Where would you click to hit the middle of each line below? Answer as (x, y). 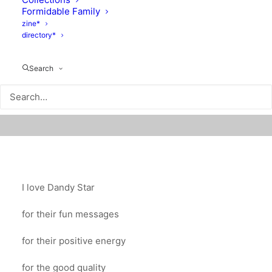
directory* (39, 35)
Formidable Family (61, 11)
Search (41, 68)
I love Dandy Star (58, 187)
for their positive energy (74, 241)
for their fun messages (70, 214)
